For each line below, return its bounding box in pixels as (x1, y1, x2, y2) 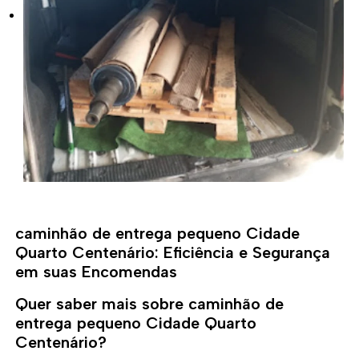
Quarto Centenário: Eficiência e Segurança (15, 243, 331, 263)
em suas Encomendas (15, 262, 178, 282)
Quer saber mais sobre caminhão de (15, 294, 284, 314)
